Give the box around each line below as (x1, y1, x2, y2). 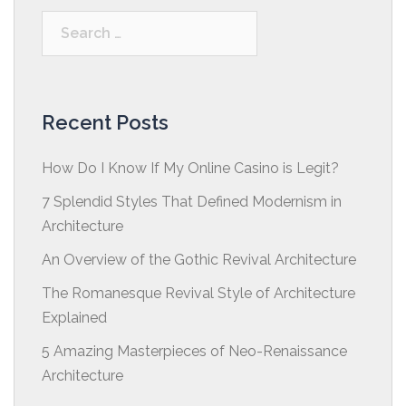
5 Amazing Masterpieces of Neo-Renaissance (42, 342, 347, 360)
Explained (42, 308, 107, 326)
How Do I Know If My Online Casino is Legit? (42, 159, 339, 177)
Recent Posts (42, 110, 169, 134)
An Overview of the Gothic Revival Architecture (42, 250, 356, 268)
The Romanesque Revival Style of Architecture (42, 284, 355, 302)
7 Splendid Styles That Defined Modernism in (42, 192, 342, 210)
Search (42, 14, 92, 32)
